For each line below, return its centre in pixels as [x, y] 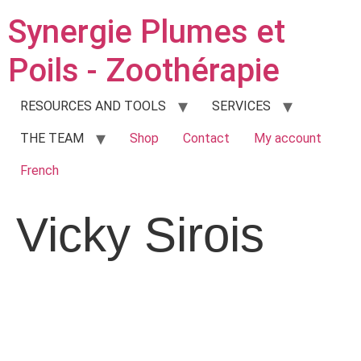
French [39, 170]
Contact [206, 138]
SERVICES [241, 106]
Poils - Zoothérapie [144, 71]
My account [288, 138]
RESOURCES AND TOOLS [93, 106]
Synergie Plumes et [147, 32]
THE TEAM [52, 138]
